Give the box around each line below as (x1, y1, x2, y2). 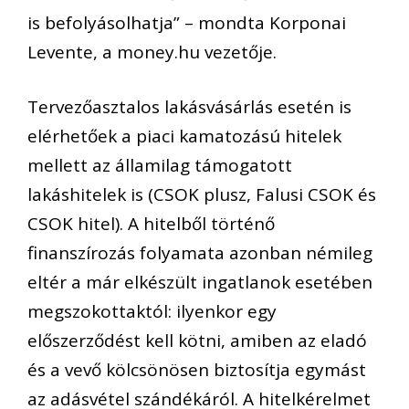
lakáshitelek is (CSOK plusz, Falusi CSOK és (27, 183, 376, 207)
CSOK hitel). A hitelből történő (27, 212, 275, 236)
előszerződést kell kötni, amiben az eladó (27, 329, 367, 353)
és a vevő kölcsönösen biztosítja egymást (27, 358, 366, 383)
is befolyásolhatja (27, 10, 173, 35)
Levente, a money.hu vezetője (27, 39, 273, 64)
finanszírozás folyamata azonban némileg (27, 241, 372, 266)
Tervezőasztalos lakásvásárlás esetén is (27, 95, 351, 120)
